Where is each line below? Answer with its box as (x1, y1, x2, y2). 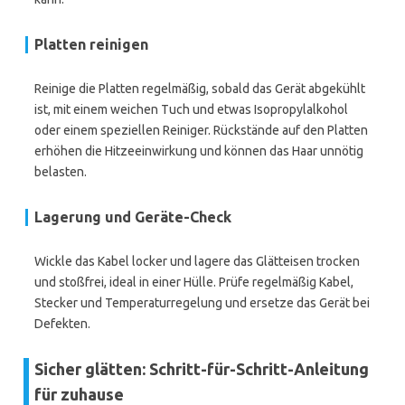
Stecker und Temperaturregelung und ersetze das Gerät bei (34, 296, 370, 310)
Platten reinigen (34, 36, 148, 52)
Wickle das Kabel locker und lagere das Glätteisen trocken (34, 254, 360, 268)
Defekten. (34, 316, 90, 331)
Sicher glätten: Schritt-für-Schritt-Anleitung (34, 360, 369, 378)
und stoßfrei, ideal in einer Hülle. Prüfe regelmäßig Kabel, (34, 275, 353, 289)
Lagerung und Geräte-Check (34, 209, 231, 225)
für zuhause (34, 385, 124, 403)
